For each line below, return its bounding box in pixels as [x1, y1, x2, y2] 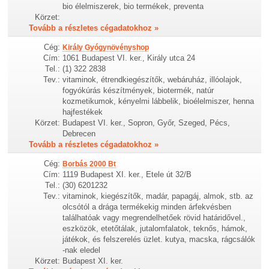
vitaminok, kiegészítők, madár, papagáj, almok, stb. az [62, 192, 254, 201]
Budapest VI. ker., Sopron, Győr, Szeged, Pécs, [62, 118, 231, 127]
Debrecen [62, 129, 96, 138]
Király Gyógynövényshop [62, 43, 150, 52]
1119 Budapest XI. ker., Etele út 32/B [62, 170, 192, 180]
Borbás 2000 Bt [62, 160, 116, 169]
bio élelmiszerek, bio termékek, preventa [62, 1, 204, 11]
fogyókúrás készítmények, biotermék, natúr [62, 86, 214, 95]
